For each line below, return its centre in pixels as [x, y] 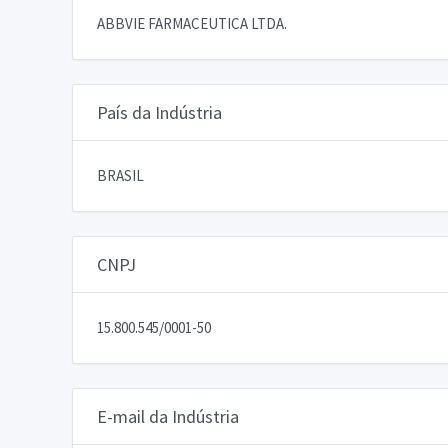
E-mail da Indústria [168, 416]
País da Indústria [159, 112]
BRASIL [120, 175]
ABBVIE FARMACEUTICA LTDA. [192, 23]
